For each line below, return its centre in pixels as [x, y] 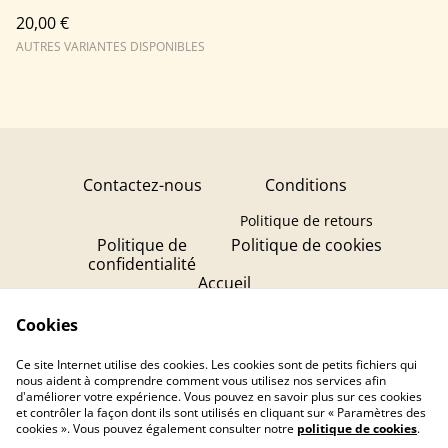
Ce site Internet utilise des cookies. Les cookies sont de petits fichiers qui [216, 364]
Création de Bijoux [224, 343]
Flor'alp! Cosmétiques [224, 368]
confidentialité [142, 264]
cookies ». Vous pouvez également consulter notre [156, 428]
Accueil [224, 283]
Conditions [306, 185]
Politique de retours [306, 220]
